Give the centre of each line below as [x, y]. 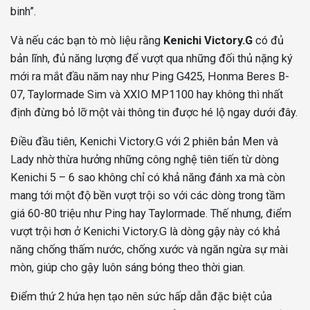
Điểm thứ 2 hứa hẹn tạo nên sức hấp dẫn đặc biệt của [141, 297]
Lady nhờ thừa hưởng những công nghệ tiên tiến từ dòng [145, 160]
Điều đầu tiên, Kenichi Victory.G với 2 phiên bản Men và [144, 142]
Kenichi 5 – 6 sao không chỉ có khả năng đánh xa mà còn [148, 178]
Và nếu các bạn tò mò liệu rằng [85, 41]
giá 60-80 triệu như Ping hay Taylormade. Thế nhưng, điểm [151, 214]
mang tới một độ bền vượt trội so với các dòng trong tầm [148, 196]
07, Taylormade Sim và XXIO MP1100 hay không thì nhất [147, 95]
